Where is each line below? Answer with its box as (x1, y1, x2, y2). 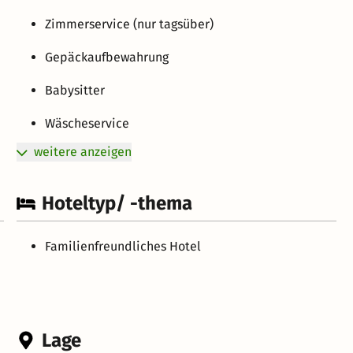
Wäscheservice (45, 115, 130, 131)
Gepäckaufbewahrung (45, 49, 169, 65)
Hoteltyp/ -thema (42, 191, 193, 214)
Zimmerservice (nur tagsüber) (45, 16, 214, 32)
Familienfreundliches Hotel (45, 238, 202, 254)
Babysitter (45, 82, 106, 98)
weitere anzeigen (34, 143, 132, 159)
